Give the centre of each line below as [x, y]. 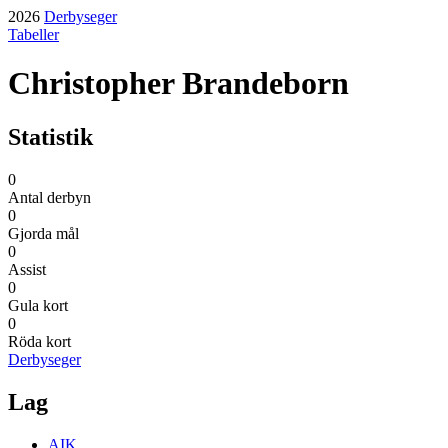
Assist [27, 269]
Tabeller [33, 34]
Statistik [50, 136]
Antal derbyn [49, 197]
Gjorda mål [43, 233]
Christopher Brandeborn [178, 83]
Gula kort [38, 305]
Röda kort [39, 341]
